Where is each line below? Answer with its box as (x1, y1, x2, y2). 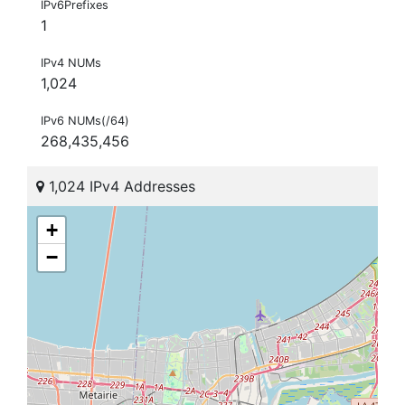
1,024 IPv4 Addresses (44, 177, 195, 196)
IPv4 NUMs (41, 56, 101, 71)
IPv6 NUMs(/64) (41, 114, 129, 128)
